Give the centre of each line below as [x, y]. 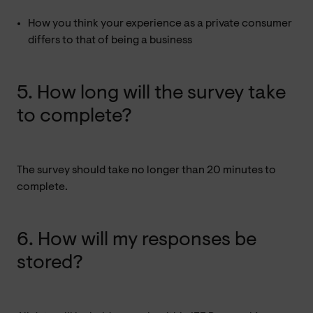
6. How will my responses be [137, 240]
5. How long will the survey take [151, 93]
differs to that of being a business [110, 40]
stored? [50, 263]
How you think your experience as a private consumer [160, 23]
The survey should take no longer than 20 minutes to [146, 170]
